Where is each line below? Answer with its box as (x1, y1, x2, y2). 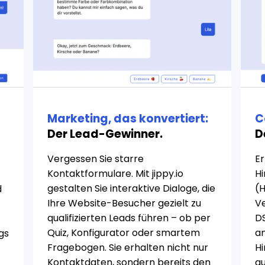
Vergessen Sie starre (47, 152, 144, 166)
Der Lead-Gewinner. (47, 126, 163, 142)
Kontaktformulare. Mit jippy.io (47, 167, 184, 180)
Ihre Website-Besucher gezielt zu (47, 196, 202, 210)
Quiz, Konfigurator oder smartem (47, 226, 201, 240)
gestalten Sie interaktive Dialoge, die (47, 182, 216, 195)
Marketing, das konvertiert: (47, 111, 209, 127)
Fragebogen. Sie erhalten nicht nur (47, 241, 209, 254)
